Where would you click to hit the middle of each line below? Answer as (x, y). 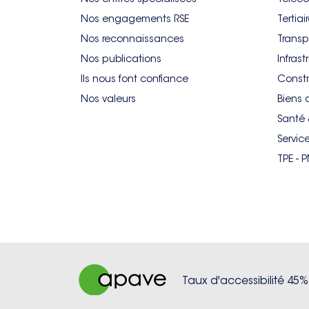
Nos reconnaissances (132, 39)
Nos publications (121, 59)
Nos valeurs (108, 99)
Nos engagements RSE (135, 19)
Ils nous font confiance (134, 79)
